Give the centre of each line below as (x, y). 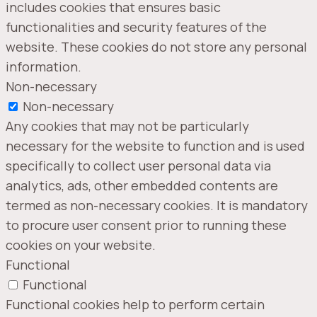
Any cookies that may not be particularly (127, 126)
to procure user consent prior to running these (146, 225)
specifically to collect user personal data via (138, 166)
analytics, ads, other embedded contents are (142, 186)
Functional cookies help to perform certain (135, 305)
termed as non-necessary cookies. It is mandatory (157, 206)
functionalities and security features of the (136, 27)
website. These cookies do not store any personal (156, 47)
